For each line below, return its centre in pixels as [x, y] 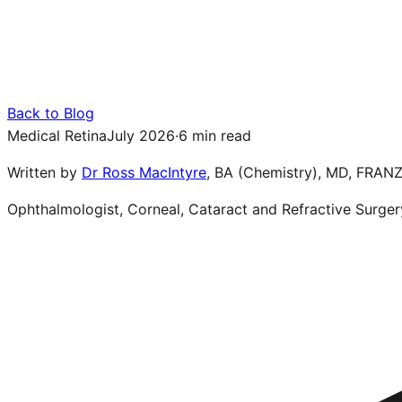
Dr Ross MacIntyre [144, 172]
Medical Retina [57, 135]
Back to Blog [51, 113]
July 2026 [141, 135]
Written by [44, 172]
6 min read [215, 135]
